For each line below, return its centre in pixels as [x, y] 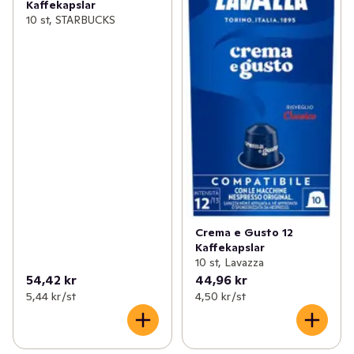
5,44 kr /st [51, 297]
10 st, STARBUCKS [71, 19]
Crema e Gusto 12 [244, 233]
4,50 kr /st [220, 297]
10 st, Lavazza [229, 263]
